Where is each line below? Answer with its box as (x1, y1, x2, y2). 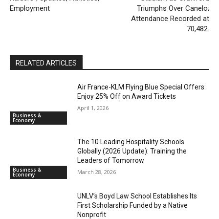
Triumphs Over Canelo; (136, 4, 209, 13)
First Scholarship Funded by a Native (77, 201, 188, 210)
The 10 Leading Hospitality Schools (77, 137, 185, 146)
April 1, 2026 (77, 104, 109, 112)
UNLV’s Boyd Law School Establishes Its (77, 192, 197, 200)
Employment (10, 4, 50, 13)
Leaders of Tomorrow (77, 156, 145, 164)
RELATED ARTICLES (16, 59, 77, 67)
